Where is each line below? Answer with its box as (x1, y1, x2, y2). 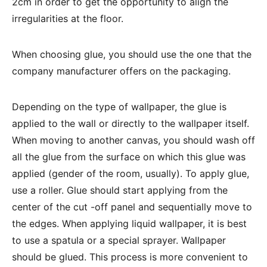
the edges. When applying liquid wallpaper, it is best (12, 218, 247, 229)
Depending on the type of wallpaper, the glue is (12, 101, 226, 113)
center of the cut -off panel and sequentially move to (12, 201, 252, 213)
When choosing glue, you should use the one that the (12, 48, 252, 60)
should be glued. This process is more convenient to (12, 251, 248, 263)
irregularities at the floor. (12, 13, 123, 24)
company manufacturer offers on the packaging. (12, 65, 231, 77)
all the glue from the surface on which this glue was (12, 151, 246, 163)
